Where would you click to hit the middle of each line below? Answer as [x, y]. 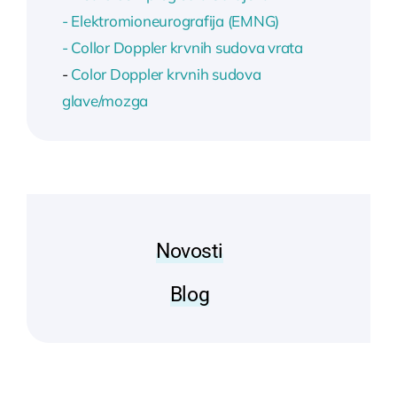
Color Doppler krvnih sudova [166, 74]
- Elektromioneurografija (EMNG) [171, 21]
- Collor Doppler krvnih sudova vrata [182, 48]
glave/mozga [105, 101]
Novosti [190, 252]
